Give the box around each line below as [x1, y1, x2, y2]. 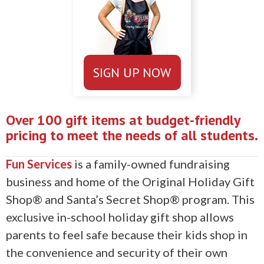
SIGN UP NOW [93, 64, 171, 81]
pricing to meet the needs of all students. [6, 126, 258, 145]
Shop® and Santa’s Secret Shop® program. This [6, 192, 255, 207]
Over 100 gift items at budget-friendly [6, 111, 240, 130]
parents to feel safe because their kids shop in [6, 227, 247, 242]
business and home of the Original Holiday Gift [6, 174, 255, 189]
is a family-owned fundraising [72, 157, 230, 171]
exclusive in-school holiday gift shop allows [6, 210, 234, 225]
